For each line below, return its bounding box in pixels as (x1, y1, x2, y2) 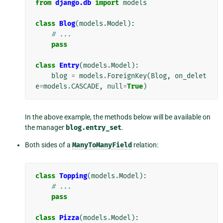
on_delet (174, 72, 207, 81)
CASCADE (71, 82, 99, 91)
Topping (59, 172, 87, 181)
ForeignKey (107, 72, 147, 81)
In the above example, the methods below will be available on (24, 113, 211, 121)
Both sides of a (24, 141, 72, 149)
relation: (131, 141, 158, 149)
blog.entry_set (65, 123, 121, 132)
